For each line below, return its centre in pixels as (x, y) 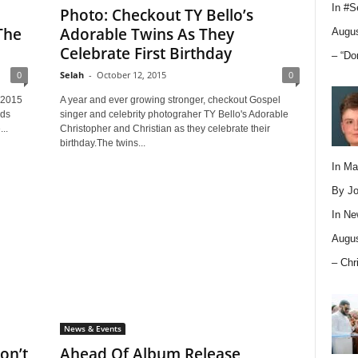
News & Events (92, 328)
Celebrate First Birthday (145, 54)
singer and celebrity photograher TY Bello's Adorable (174, 114)
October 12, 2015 (131, 75)
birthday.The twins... (102, 143)
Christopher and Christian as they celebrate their (165, 129)
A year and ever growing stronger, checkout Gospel (170, 100)
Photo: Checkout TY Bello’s (156, 15)
